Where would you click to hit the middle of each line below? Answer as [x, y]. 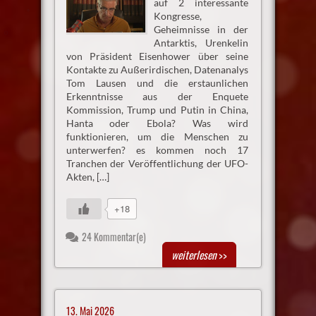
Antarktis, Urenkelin [201, 43]
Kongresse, [177, 16]
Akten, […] [87, 177]
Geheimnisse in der [201, 30]
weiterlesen [194, 255]
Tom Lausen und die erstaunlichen [157, 83]
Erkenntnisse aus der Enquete [157, 97]
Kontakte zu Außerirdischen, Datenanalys [157, 70]
